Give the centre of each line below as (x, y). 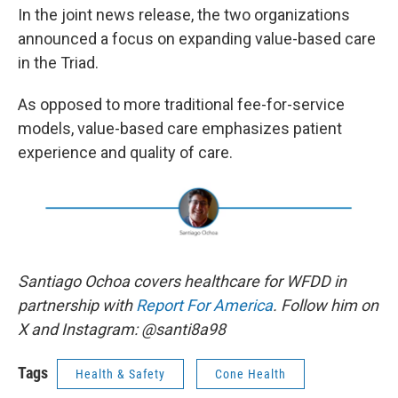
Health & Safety (120, 374)
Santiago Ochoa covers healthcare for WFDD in (182, 281)
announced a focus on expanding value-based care (197, 39)
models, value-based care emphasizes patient (180, 128)
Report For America (204, 305)
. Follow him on (326, 305)
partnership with (77, 305)
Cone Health (251, 374)
